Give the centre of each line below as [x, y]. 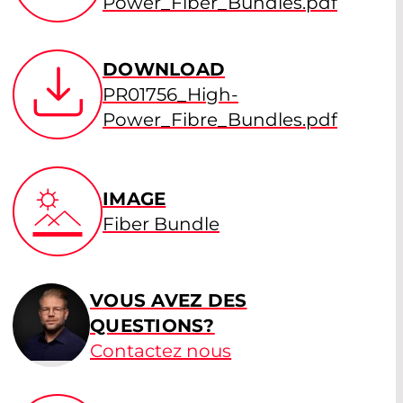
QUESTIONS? [152, 325]
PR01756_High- [170, 94]
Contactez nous [161, 350]
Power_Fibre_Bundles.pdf [220, 120]
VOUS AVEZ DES [169, 300]
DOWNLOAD [164, 69]
